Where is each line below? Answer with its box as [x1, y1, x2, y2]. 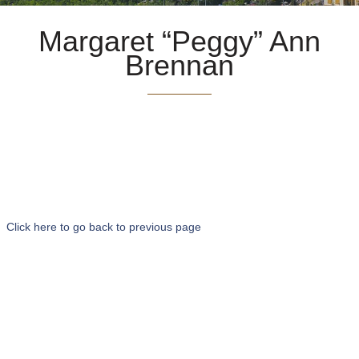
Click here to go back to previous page [6, 220, 201, 233]
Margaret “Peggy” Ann [38, 25, 321, 58]
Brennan [125, 49, 234, 82]
